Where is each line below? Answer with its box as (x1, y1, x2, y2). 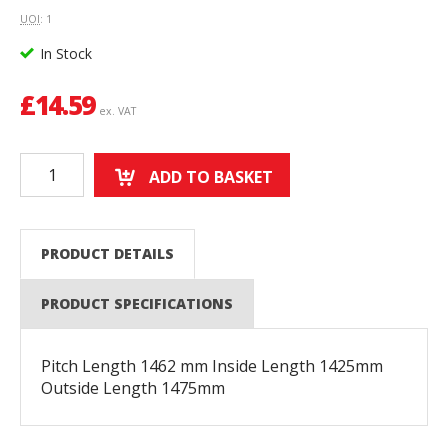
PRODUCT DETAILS (40, 244, 174, 264)
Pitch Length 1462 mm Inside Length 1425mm (41, 355, 383, 378)
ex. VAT (99, 104, 137, 119)
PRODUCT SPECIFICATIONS (40, 294, 233, 314)
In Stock (35, 44, 92, 64)
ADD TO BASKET (149, 166, 273, 189)
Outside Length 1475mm (41, 377, 225, 400)
